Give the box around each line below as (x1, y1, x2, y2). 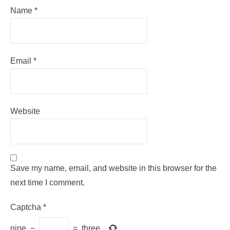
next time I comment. (10, 178, 85, 187)
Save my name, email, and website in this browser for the (10, 164, 217, 173)
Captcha (10, 203, 41, 212)
